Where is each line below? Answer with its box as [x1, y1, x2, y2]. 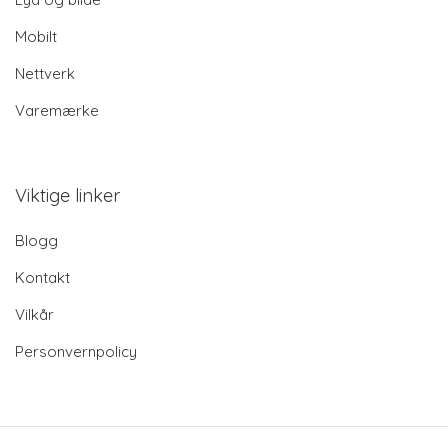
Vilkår [15, 305, 54, 325]
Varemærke [15, 101, 99, 121]
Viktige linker [15, 184, 120, 208]
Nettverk [15, 64, 75, 84]
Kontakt [15, 268, 70, 288]
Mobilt [15, 27, 57, 47]
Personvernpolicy [15, 342, 137, 362]
